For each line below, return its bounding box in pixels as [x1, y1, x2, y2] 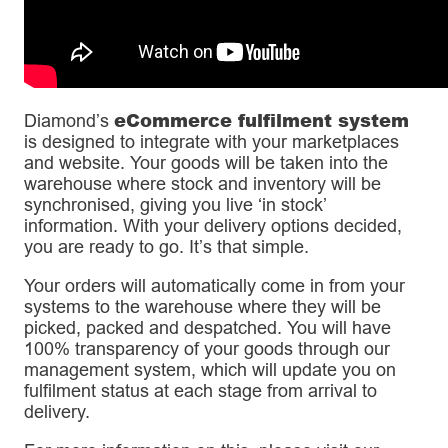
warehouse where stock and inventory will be [24, 172, 381, 194]
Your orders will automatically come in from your [24, 274, 405, 296]
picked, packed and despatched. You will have [24, 316, 391, 338]
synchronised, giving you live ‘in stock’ [24, 193, 326, 215]
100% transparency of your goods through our [24, 337, 390, 359]
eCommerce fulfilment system [114, 106, 409, 133]
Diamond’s [24, 109, 114, 131]
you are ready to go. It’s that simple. [24, 235, 309, 257]
